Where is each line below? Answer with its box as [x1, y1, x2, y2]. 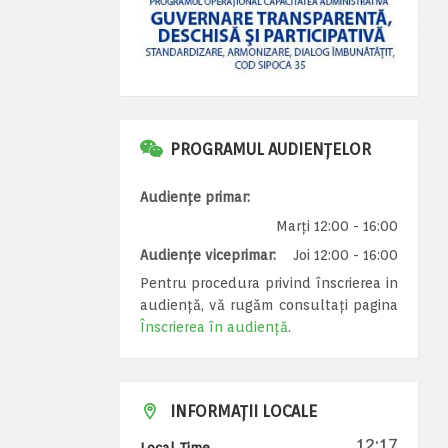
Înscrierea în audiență [139, 318, 288, 335]
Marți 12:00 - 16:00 [276, 217, 398, 234]
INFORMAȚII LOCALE [169, 401, 317, 421]
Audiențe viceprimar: [139, 246, 276, 263]
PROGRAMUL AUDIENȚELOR [169, 139, 371, 159]
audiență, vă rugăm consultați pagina [139, 296, 398, 313]
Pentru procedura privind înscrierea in [139, 274, 398, 291]
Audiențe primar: [139, 188, 250, 205]
